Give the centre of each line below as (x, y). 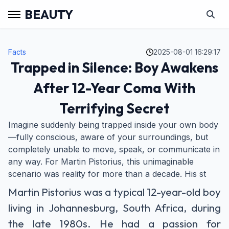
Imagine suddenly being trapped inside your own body (113, 125)
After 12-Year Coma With (114, 88)
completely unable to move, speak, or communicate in (114, 149)
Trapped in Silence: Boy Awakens (114, 67)
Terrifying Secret (114, 108)
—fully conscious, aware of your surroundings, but (108, 137)
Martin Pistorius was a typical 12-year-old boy (114, 192)
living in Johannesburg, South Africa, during (114, 208)
